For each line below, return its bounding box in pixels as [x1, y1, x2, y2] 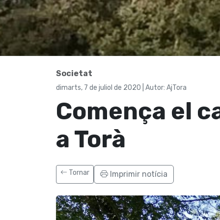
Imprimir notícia [108, 169, 167, 179]
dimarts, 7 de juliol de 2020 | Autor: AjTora [56, 83, 187, 92]
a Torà [56, 125, 126, 154]
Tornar [67, 168, 89, 177]
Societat [56, 69, 92, 79]
